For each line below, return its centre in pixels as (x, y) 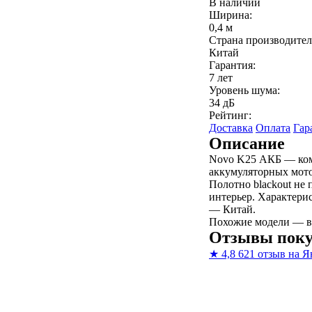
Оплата (273, 128)
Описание (247, 143)
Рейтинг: (230, 115)
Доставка (231, 128)
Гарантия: (232, 65)
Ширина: (231, 15)
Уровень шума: (244, 90)
